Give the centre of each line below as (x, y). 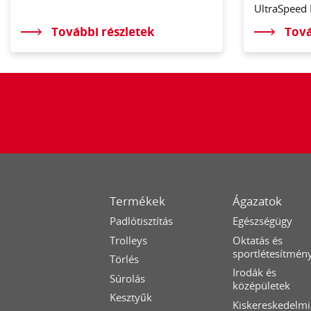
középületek (262, 286)
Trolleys (129, 240)
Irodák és (255, 272)
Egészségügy (263, 221)
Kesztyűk (131, 297)
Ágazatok (258, 201)
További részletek (103, 32)
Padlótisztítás (142, 221)
